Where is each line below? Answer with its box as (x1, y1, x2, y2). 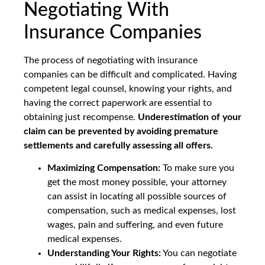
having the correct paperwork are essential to (24, 98, 212, 108)
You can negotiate (161, 248, 237, 258)
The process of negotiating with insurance (24, 55, 198, 65)
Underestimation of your (138, 112, 241, 122)
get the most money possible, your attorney (47, 177, 227, 187)
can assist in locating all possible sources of (47, 191, 227, 201)
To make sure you (160, 163, 234, 173)
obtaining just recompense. (24, 112, 138, 122)
